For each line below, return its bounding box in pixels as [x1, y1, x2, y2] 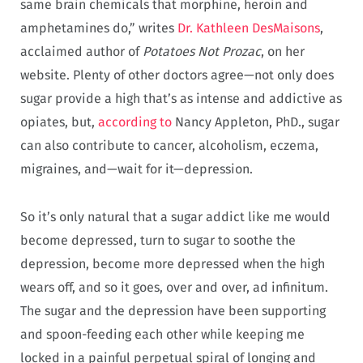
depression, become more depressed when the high [20, 256, 325, 272]
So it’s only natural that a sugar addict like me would [20, 209, 331, 225]
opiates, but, [20, 114, 98, 130]
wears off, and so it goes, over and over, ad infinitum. [20, 280, 328, 296]
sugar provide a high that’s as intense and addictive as [20, 91, 342, 107]
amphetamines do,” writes [20, 20, 177, 36]
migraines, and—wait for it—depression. [20, 161, 256, 177]
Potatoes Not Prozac [143, 44, 261, 60]
